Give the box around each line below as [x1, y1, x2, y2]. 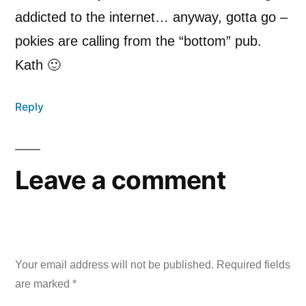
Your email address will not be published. [15, 258, 214, 270]
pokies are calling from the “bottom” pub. [15, 33, 262, 48]
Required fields [217, 258, 290, 270]
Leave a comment [15, 164, 225, 195]
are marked [15, 277, 72, 290]
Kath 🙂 [15, 57, 61, 72]
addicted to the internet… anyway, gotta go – [15, 9, 288, 25]
